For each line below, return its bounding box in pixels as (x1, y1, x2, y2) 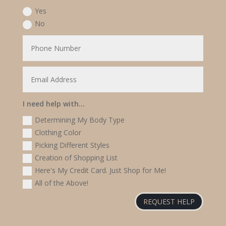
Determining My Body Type (35, 115, 125, 125)
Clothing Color (35, 127, 82, 137)
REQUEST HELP (143, 196, 195, 206)
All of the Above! (35, 178, 89, 188)
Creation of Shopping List (35, 153, 118, 163)
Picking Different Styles (35, 140, 110, 150)
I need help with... (23, 99, 85, 109)
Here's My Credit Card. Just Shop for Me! (35, 165, 166, 176)
